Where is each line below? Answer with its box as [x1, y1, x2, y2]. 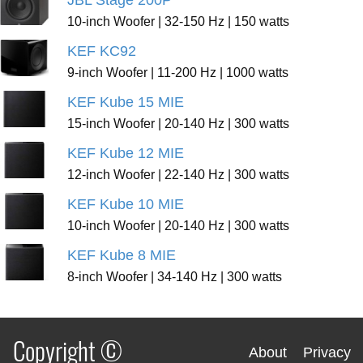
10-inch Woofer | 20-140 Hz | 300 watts [66, 218, 289, 233]
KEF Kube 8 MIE [66, 247, 176, 263]
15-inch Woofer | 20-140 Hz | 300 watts [66, 116, 289, 130]
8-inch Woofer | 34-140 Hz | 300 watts [66, 269, 282, 284]
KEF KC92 [66, 43, 136, 59]
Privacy [303, 344, 351, 361]
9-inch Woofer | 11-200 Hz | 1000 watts [66, 65, 288, 79]
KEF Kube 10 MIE [66, 196, 184, 212]
